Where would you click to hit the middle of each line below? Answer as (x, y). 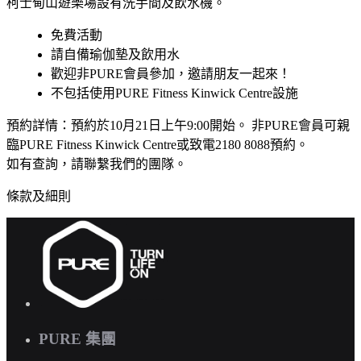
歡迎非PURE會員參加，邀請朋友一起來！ (171, 74)
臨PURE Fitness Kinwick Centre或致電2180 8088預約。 (158, 145)
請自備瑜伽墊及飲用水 (115, 55)
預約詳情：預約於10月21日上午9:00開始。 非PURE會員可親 (178, 126)
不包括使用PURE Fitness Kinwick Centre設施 (174, 93)
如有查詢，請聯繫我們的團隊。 (97, 164)
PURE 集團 (77, 338)
